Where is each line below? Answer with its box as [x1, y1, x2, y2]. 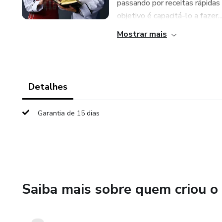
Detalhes [28, 81, 67, 93]
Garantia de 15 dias [38, 109, 100, 118]
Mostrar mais [117, 29, 167, 40]
